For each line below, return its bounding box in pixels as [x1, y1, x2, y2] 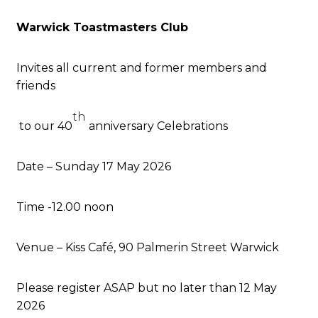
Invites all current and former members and [16, 61, 268, 75]
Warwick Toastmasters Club [16, 21, 189, 34]
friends [16, 79, 56, 92]
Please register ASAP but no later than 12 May [16, 281, 278, 295]
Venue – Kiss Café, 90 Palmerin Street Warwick [16, 241, 280, 254]
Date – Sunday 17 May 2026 [16, 160, 172, 173]
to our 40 [16, 119, 73, 133]
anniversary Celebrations [86, 119, 229, 133]
